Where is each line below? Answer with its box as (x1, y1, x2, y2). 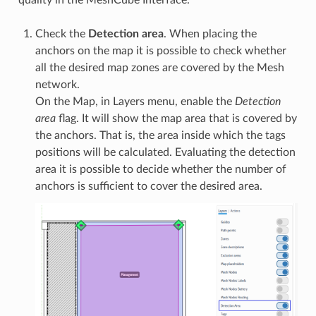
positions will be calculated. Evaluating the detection (35, 147, 296, 159)
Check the (35, 28, 88, 40)
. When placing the (163, 28, 257, 40)
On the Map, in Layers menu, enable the (35, 96, 235, 108)
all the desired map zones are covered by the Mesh (35, 62, 284, 74)
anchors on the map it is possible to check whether (35, 45, 286, 57)
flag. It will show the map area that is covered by (55, 113, 297, 125)
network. (35, 79, 80, 91)
